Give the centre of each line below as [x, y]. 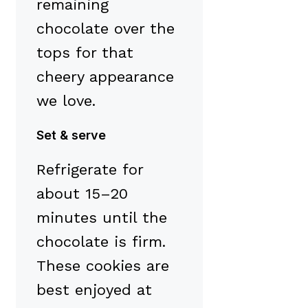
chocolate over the [106, 29]
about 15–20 [82, 194]
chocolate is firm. [101, 242]
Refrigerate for [90, 170]
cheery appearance [105, 77]
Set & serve [71, 135]
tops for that [85, 53]
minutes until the [102, 218]
